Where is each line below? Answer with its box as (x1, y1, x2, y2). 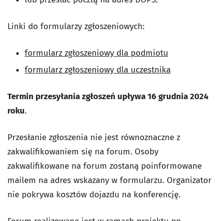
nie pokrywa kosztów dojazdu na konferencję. (7, 189, 181, 200)
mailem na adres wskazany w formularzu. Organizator (7, 175, 212, 185)
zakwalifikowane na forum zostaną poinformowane (7, 160, 202, 171)
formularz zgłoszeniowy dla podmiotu (25, 47, 168, 58)
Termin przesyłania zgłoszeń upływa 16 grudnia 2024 (7, 91, 209, 102)
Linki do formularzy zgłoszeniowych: (7, 21, 145, 32)
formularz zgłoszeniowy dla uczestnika (25, 64, 171, 75)
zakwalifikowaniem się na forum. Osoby (7, 146, 158, 157)
